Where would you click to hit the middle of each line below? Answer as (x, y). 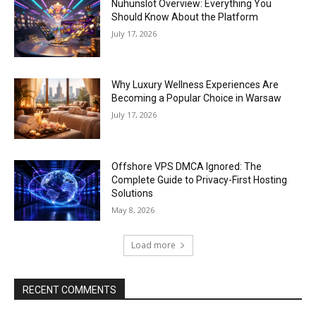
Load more (153, 245)
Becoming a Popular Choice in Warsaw (197, 98)
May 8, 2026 (133, 210)
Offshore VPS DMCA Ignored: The (187, 167)
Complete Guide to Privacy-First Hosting (200, 180)
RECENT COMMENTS (69, 290)
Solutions (133, 194)
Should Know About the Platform (185, 17)
